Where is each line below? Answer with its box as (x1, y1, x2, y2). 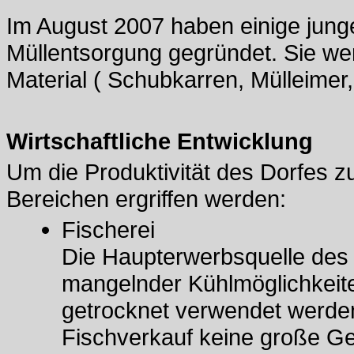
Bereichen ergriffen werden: (6, 186, 286, 212)
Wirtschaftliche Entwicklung (6, 128, 313, 154)
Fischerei (62, 217, 155, 243)
